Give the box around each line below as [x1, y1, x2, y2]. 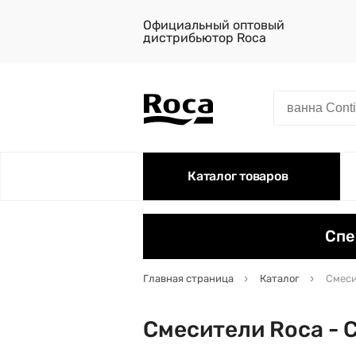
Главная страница [143, 273, 234, 284]
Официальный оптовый [143, 17, 284, 33]
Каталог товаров [188, 168, 288, 184]
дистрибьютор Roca [143, 30, 266, 45]
